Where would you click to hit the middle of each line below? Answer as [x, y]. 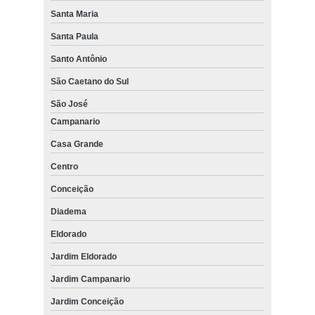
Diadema [68, 211]
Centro [64, 166]
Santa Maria [74, 14]
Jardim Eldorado [83, 256]
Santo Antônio [78, 59]
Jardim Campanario [90, 279]
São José [69, 104]
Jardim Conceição [87, 301]
